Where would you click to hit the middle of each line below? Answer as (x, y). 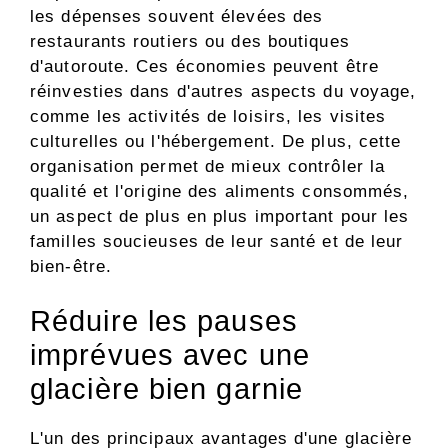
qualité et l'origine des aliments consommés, (220, 191)
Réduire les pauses (164, 321)
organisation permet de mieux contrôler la (208, 166)
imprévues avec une (170, 355)
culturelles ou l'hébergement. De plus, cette (216, 141)
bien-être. (71, 266)
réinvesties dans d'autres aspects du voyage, (223, 91)
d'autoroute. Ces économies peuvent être (204, 66)
